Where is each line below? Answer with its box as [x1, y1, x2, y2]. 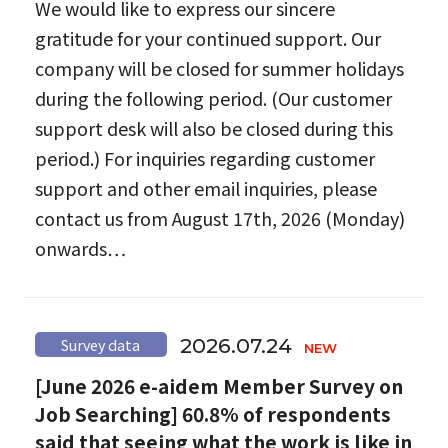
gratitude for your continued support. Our [34, 24, 381, 51]
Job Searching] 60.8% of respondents [34, 399, 391, 428]
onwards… [34, 234, 126, 261]
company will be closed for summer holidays [34, 54, 404, 81]
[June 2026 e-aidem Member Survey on [34, 371, 403, 400]
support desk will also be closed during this [34, 114, 393, 141]
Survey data [61, 334, 141, 356]
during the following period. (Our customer [34, 84, 392, 111]
